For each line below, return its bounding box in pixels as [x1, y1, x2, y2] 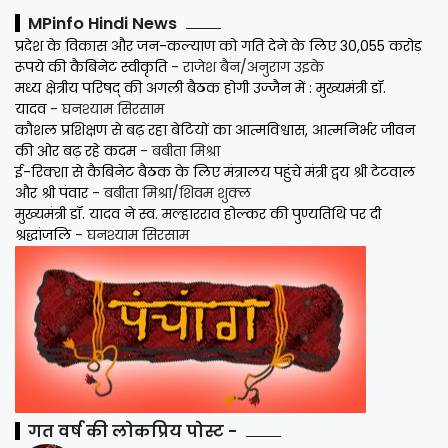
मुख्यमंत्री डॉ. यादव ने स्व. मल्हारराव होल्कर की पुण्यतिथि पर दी [15, 203, 381, 224]
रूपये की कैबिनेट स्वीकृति [15, 56, 167, 77]
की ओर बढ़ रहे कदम [15, 140, 136, 161]
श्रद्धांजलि [15, 224, 71, 245]
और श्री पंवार [15, 182, 88, 203]
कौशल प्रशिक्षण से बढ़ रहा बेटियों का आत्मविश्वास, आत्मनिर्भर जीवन [15, 119, 415, 140]
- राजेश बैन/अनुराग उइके [167, 56, 324, 77]
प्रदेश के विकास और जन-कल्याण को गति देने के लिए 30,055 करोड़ [15, 35, 422, 56]
